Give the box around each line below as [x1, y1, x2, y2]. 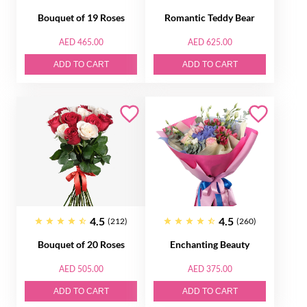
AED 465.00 [58, 37, 103, 47]
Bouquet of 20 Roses [37, 238, 125, 250]
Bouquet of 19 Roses [37, 12, 125, 23]
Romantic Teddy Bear [164, 12, 255, 23]
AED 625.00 [187, 37, 232, 47]
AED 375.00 [187, 264, 232, 274]
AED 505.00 [58, 264, 103, 274]
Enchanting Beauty [170, 238, 249, 250]
